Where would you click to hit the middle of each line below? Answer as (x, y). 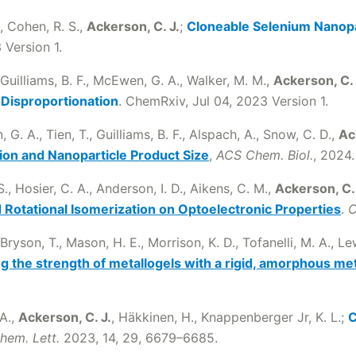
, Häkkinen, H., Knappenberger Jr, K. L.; (230, 317)
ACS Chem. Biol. (265, 155)
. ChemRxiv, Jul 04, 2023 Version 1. (223, 101)
